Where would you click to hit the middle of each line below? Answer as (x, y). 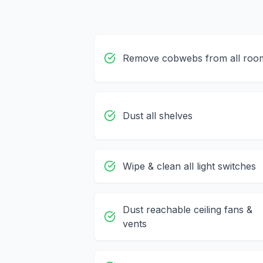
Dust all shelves (158, 116)
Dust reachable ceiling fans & (188, 210)
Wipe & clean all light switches (189, 166)
